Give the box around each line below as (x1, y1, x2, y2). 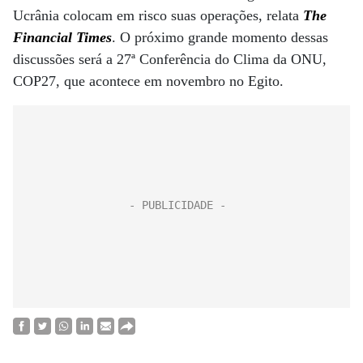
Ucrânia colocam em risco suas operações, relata (13, 7, 303, 23)
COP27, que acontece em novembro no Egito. (13, 73, 284, 89)
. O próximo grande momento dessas (112, 29, 328, 45)
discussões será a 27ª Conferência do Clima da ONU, (13, 51, 327, 67)
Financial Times (13, 29, 112, 45)
